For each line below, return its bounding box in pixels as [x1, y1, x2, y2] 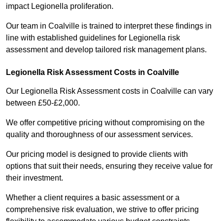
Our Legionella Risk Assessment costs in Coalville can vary [6, 87, 213, 96]
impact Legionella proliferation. [6, 2, 115, 11]
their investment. [6, 174, 65, 183]
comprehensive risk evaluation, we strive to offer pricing [6, 205, 199, 214]
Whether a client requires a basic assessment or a [6, 193, 180, 202]
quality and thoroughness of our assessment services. [6, 130, 193, 139]
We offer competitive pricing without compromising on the [6, 118, 205, 127]
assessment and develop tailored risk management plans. [6, 45, 207, 54]
